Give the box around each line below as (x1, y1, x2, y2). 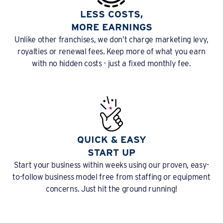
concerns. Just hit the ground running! (46, 184, 177, 194)
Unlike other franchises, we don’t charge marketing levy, (14, 35, 209, 45)
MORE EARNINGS (71, 21, 152, 33)
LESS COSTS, (80, 8, 143, 20)
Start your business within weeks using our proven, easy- (13, 160, 210, 170)
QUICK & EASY (77, 134, 146, 146)
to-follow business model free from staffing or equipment (12, 172, 211, 182)
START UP (88, 147, 135, 159)
